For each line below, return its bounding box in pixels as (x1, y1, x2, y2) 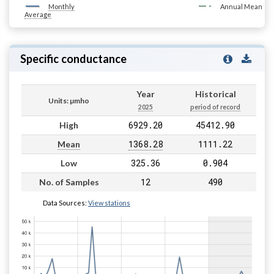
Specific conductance (20, 51, 127, 65)
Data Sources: (43, 198, 88, 207)
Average (24, 10, 51, 18)
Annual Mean (220, 2, 262, 10)
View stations (88, 198, 130, 207)
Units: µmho (48, 95, 89, 105)
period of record (190, 103, 240, 111)
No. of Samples (39, 176, 99, 187)
